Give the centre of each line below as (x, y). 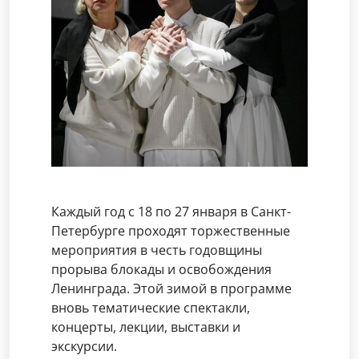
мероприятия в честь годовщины (157, 250)
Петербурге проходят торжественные (171, 231)
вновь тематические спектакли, (151, 308)
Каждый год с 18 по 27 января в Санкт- (171, 212)
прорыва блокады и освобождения (161, 269)
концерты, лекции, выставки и (146, 327)
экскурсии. (84, 346)
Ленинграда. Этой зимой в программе (171, 288)
